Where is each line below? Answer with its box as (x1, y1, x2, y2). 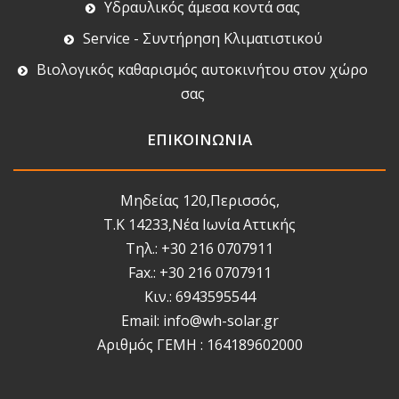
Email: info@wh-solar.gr (120, 310, 279, 330)
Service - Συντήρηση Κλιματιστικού (82, 28, 322, 48)
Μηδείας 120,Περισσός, (119, 190, 280, 210)
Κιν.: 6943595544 (143, 286, 256, 306)
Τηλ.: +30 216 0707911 (126, 238, 273, 258)
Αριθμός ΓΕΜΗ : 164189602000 (96, 334, 303, 354)
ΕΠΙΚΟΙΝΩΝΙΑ (147, 128, 252, 150)
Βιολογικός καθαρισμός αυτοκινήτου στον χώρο (37, 59, 368, 79)
